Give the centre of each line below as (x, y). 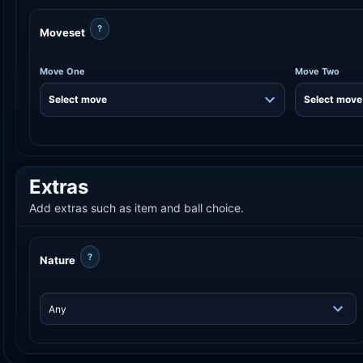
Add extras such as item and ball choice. (137, 208)
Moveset (62, 32)
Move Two (317, 71)
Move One (62, 71)
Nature (58, 261)
